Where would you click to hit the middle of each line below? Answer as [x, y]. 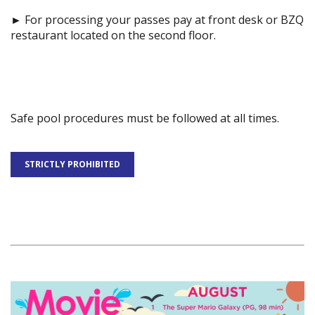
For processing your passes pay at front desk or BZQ [164, 20]
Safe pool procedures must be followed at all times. [145, 118]
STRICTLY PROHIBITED [72, 165]
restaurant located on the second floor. [113, 36]
